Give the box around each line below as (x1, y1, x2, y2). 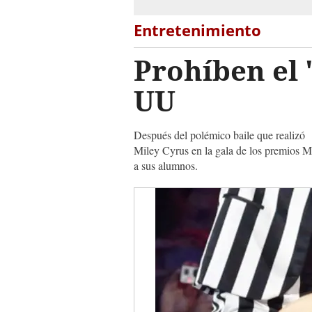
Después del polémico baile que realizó (134, 127, 305, 142)
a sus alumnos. (134, 158, 198, 173)
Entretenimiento (134, 19, 261, 40)
